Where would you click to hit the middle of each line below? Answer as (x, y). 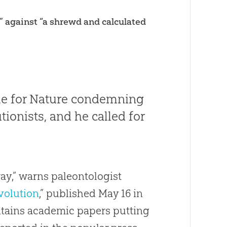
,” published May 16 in (91, 193)
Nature (49, 99)
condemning (106, 99)
